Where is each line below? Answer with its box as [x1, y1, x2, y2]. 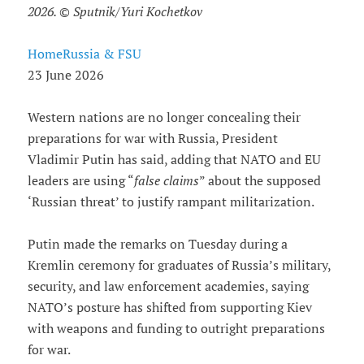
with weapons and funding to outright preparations [27, 320, 325, 337]
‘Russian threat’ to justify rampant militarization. [27, 193, 314, 210]
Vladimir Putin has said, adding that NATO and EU [27, 151, 321, 168]
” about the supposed [198, 172, 321, 189]
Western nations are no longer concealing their [27, 109, 301, 126]
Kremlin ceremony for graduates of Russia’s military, [27, 257, 331, 274]
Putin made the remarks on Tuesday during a [27, 236, 288, 253]
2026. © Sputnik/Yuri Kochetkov [27, 3, 202, 20]
